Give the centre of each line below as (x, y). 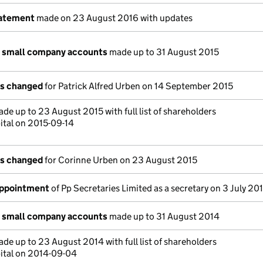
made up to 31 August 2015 (163, 52)
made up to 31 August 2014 (163, 216)
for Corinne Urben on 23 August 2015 (120, 160)
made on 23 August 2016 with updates (114, 18)
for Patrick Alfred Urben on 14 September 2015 (138, 86)
